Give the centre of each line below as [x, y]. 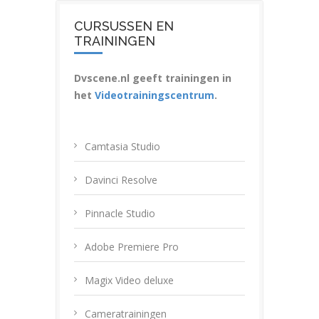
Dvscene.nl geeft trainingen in [153, 78]
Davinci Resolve [121, 180]
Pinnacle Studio [120, 214]
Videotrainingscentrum [155, 95]
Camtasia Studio [122, 147]
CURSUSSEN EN [124, 26]
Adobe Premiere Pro [132, 247]
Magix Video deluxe [129, 281]
